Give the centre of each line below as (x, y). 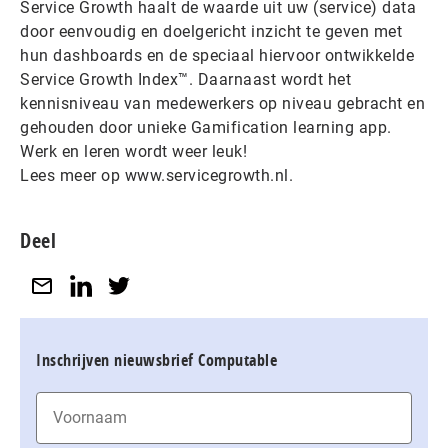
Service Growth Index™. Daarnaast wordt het (185, 79)
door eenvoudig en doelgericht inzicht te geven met (211, 31)
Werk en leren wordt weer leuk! (133, 151)
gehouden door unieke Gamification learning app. (206, 127)
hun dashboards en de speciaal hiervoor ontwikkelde (217, 55)
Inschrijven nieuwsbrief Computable (156, 359)
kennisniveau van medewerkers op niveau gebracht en (222, 103)
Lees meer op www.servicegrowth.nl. (156, 175)
